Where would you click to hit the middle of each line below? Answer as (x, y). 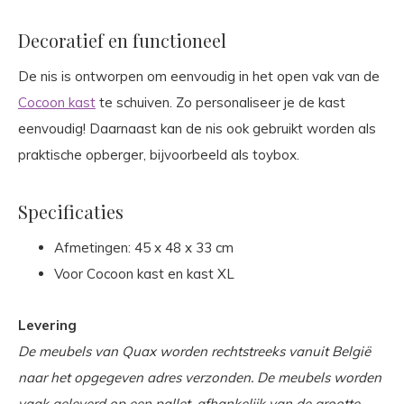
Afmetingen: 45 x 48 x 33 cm (144, 247)
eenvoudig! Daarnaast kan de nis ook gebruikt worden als (197, 128)
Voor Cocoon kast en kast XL (144, 273)
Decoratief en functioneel (122, 40)
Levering (47, 325)
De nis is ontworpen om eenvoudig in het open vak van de (199, 76)
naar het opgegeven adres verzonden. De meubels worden (200, 377)
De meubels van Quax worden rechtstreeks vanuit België (194, 351)
